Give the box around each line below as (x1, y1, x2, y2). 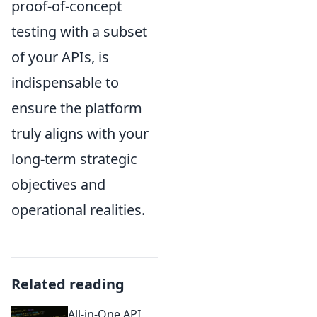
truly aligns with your (11, 123, 149, 143)
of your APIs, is (11, 47, 109, 67)
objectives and (11, 174, 105, 194)
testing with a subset (11, 21, 147, 41)
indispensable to (11, 72, 119, 92)
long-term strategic (11, 149, 137, 168)
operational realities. (11, 200, 145, 219)
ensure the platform (11, 98, 142, 117)
